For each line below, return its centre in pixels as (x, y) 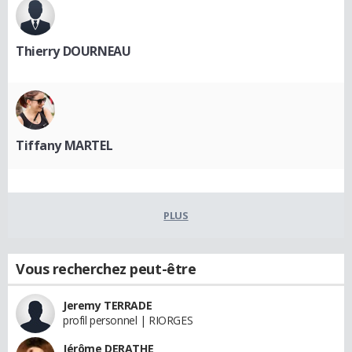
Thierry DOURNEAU (73, 51)
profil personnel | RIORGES (128, 320)
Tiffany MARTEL (64, 145)
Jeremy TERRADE (108, 305)
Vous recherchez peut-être (106, 269)
